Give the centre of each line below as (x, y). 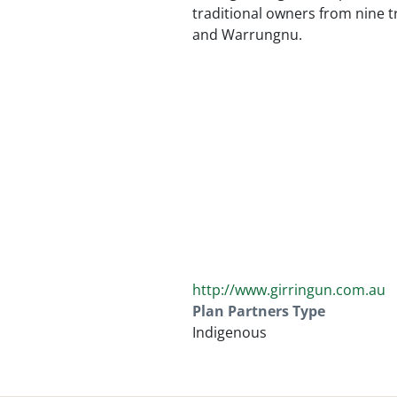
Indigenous (230, 333)
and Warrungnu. (247, 35)
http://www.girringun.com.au (289, 290)
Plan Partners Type (259, 311)
